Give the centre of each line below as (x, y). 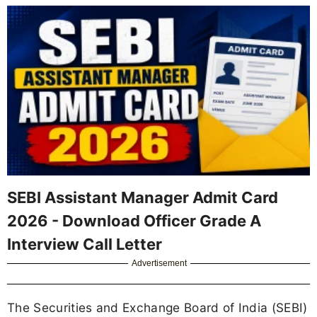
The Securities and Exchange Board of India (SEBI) (157, 307)
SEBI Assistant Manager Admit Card (143, 197)
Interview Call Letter (85, 244)
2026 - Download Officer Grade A (134, 220)
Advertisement (160, 263)
